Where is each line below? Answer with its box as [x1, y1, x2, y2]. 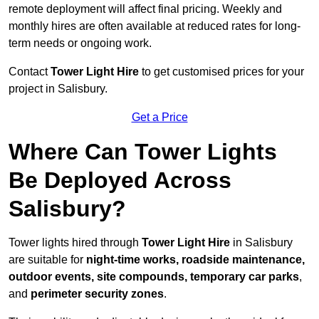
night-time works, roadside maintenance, [86, 253, 305, 266]
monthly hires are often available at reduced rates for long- [9, 20, 300, 33]
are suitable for [9, 253, 86, 266]
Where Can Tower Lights [9, 139, 277, 165]
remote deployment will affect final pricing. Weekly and [9, 3, 282, 16]
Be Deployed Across [9, 167, 231, 194]
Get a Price [131, 111, 188, 124]
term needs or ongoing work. [9, 37, 152, 50]
